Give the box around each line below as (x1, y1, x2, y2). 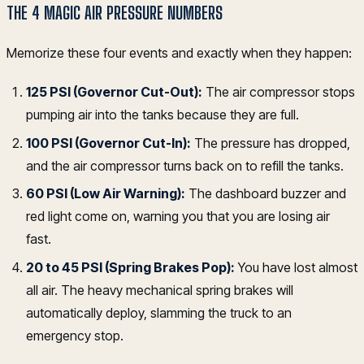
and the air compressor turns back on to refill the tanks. (26, 157, 344, 174)
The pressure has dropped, (191, 134, 350, 151)
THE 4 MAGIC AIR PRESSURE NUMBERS (6, 2, 223, 24)
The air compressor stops (202, 84, 355, 101)
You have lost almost (235, 258, 357, 275)
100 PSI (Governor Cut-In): (26, 134, 191, 151)
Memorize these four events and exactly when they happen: (6, 45, 352, 62)
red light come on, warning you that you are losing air (26, 208, 330, 225)
